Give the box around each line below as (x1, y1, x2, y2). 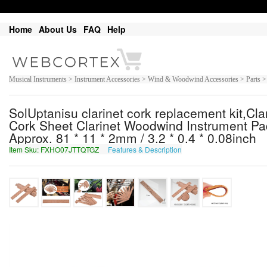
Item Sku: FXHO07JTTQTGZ (9, 144, 101, 155)
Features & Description (108, 144, 182, 155)
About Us (39, 23, 77, 35)
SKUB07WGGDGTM (184, 144, 250, 155)
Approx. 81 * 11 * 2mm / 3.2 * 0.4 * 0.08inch (9, 129, 256, 147)
